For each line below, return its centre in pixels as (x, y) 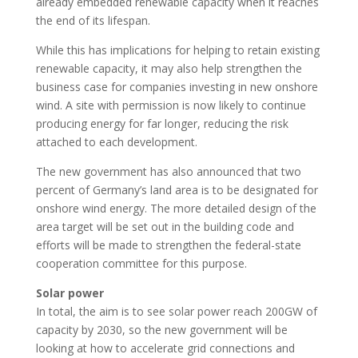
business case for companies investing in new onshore (177, 87)
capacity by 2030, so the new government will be (161, 330)
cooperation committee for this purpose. (141, 264)
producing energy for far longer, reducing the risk (162, 124)
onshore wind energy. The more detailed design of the (176, 209)
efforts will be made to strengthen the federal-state (168, 245)
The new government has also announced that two (168, 172)
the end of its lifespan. (93, 21)
